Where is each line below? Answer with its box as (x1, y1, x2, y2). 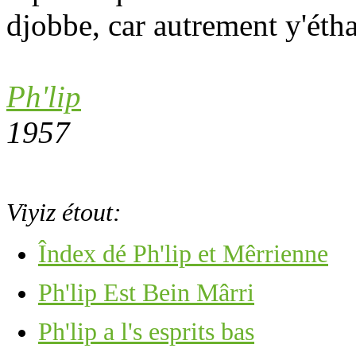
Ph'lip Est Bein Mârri (38, 278, 254, 307)
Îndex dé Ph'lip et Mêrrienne (38, 239, 328, 268)
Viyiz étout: (6, 198, 122, 226)
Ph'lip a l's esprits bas (38, 317, 254, 346)
